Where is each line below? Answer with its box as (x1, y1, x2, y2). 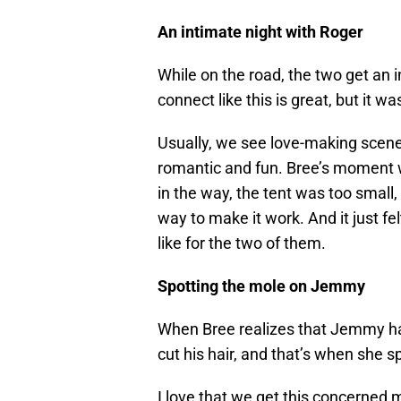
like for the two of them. (158, 234, 326, 253)
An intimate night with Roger (158, 22, 363, 42)
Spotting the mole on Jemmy (158, 277, 365, 296)
